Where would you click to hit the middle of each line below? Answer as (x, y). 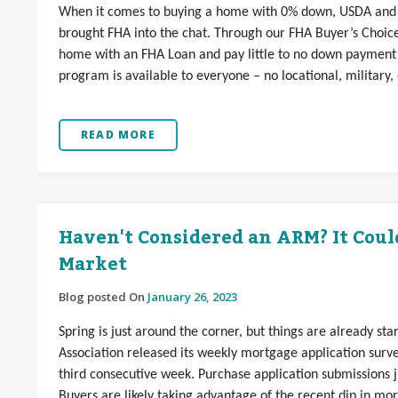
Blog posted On (103, 297)
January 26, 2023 (192, 297)
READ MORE (118, 135)
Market (93, 265)
